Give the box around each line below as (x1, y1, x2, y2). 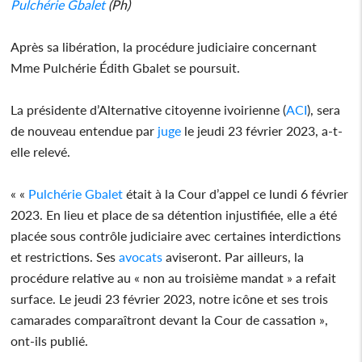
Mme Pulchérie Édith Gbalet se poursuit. (11, 59, 241, 75)
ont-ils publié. (11, 332, 89, 348)
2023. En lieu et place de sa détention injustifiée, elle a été (11, 206, 338, 222)
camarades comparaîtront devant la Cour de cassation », (11, 311, 329, 327)
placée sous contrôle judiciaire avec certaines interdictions (11, 227, 342, 243)
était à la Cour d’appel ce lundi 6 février (123, 185, 349, 201)
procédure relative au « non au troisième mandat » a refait (11, 269, 337, 285)
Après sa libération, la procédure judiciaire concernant (11, 38, 318, 54)
